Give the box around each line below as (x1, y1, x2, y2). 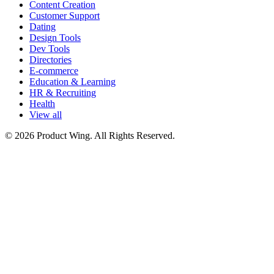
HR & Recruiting (29, 87, 96, 98)
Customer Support (29, 10, 100, 21)
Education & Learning (29, 76, 116, 87)
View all (29, 109, 62, 120)
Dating (29, 21, 56, 32)
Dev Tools (29, 43, 70, 54)
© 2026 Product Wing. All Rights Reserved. (5, 130, 175, 141)
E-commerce (29, 65, 78, 76)
